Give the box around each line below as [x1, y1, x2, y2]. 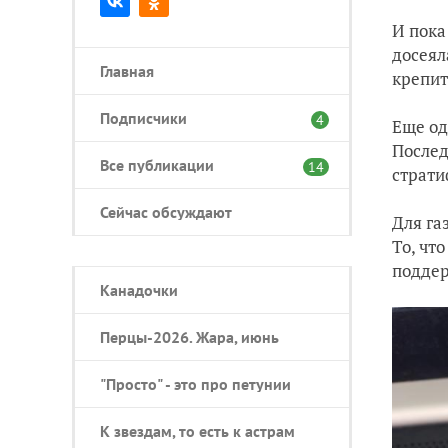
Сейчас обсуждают [100, 202, 232, 222]
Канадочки [100, 280, 178, 300]
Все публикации [100, 155, 214, 175]
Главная [100, 61, 154, 81]
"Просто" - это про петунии [100, 374, 291, 394]
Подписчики [100, 108, 187, 128]
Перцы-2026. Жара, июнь [100, 327, 279, 347]
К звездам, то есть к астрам [100, 421, 295, 441]
